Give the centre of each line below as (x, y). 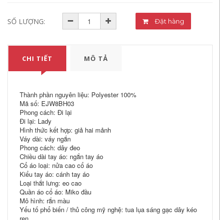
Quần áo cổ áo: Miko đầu (55, 192)
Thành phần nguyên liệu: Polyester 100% (78, 95)
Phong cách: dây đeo (50, 148)
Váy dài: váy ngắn (45, 139)
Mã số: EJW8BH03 (47, 103)
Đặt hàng (176, 21)
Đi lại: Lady (36, 121)
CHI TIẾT (37, 58)
